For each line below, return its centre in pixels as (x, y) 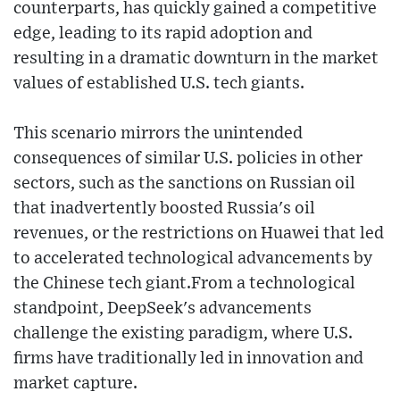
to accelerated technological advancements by (193, 258)
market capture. (75, 383)
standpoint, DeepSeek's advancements (162, 308)
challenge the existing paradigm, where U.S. (183, 333)
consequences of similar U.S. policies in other (188, 158)
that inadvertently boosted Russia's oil (164, 208)
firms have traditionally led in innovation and (188, 358)
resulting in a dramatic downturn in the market (196, 58)
